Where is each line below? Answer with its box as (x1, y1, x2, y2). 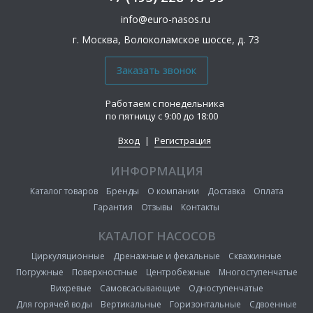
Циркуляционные (31, 249, 105, 262)
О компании (147, 184, 199, 197)
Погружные (15, 265, 64, 278)
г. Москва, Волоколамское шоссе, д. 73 (72, 32, 259, 46)
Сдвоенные (249, 298, 297, 310)
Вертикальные (101, 298, 161, 310)
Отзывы (141, 201, 173, 213)
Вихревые (50, 282, 92, 294)
